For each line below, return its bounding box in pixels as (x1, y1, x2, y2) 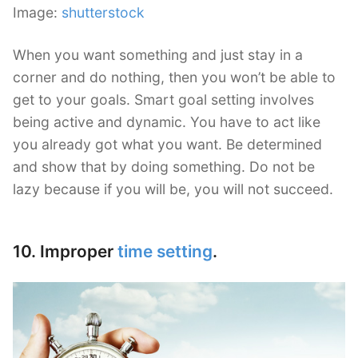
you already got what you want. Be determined (13, 136, 322, 153)
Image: (13, 3, 62, 21)
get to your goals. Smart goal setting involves (13, 91, 314, 109)
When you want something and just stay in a (13, 46, 303, 64)
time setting (117, 241, 213, 262)
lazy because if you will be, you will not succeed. (13, 181, 333, 198)
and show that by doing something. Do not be (13, 158, 315, 176)
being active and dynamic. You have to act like (13, 113, 320, 131)
